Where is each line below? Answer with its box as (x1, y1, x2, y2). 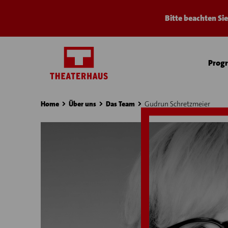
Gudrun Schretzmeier (145, 99, 210, 108)
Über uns (69, 99, 96, 108)
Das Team (106, 99, 135, 108)
